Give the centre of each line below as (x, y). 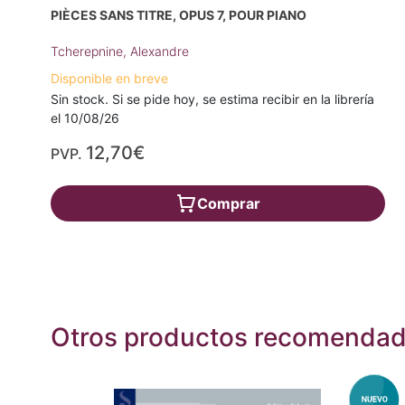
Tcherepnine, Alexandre (120, 52)
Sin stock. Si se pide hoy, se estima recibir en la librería (212, 99)
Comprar (228, 204)
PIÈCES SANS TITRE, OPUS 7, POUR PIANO (179, 15)
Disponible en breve (109, 79)
